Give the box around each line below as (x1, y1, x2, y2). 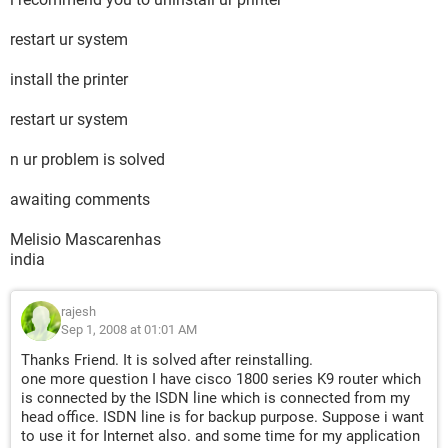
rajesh (61, 304, 96, 319)
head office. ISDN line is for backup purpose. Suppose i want (21, 408, 424, 426)
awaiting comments (10, 190, 150, 209)
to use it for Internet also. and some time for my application (21, 427, 420, 445)
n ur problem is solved (10, 150, 165, 169)
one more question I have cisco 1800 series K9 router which (21, 370, 421, 388)
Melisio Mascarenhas (10, 230, 161, 249)
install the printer (10, 70, 128, 89)
